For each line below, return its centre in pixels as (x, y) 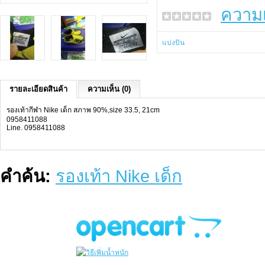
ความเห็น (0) (109, 89)
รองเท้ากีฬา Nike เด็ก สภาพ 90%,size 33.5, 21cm (83, 110)
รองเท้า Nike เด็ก (119, 176)
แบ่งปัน (173, 43)
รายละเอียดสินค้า (38, 89)
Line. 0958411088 (36, 128)
